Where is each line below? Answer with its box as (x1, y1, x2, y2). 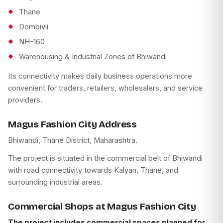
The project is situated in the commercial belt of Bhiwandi (8, 154, 203, 163)
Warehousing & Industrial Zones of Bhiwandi (19, 52, 167, 61)
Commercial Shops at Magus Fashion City (8, 201, 196, 213)
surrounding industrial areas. (8, 178, 103, 187)
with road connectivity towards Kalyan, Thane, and (8, 166, 178, 175)
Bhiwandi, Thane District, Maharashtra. (8, 136, 137, 145)
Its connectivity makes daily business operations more (8, 72, 192, 81)
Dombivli (19, 22, 48, 31)
